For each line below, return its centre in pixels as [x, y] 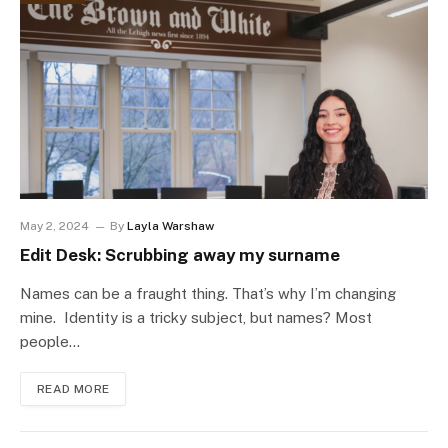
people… [50, 342]
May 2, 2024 [54, 226]
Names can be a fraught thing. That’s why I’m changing [208, 294]
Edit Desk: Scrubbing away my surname [180, 255]
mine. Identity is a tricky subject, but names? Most [196, 318]
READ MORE [73, 389]
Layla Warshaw [170, 226]
